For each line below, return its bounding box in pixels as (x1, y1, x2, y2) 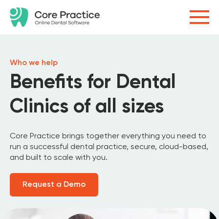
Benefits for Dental (10, 73, 176, 92)
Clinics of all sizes (10, 97, 164, 117)
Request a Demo (22, 181, 86, 189)
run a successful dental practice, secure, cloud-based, (10, 143, 208, 151)
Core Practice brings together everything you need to (10, 132, 206, 140)
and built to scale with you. (10, 154, 108, 162)
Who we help (10, 59, 58, 67)
